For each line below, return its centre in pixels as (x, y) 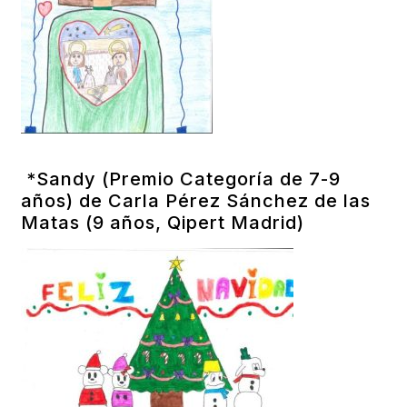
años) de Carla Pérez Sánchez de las (196, 200)
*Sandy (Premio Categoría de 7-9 (181, 179)
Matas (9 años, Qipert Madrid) (163, 222)
